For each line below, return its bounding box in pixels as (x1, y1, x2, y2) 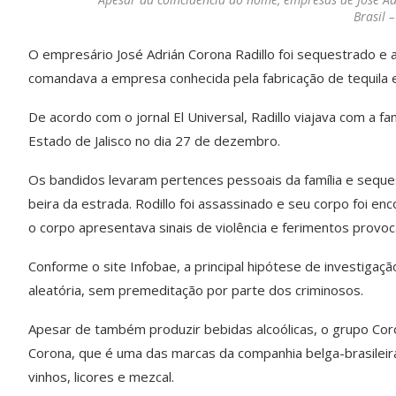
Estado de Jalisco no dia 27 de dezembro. (28, 132, 280, 150)
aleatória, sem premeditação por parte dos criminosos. (28, 281, 363, 300)
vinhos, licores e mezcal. (28, 368, 174, 386)
